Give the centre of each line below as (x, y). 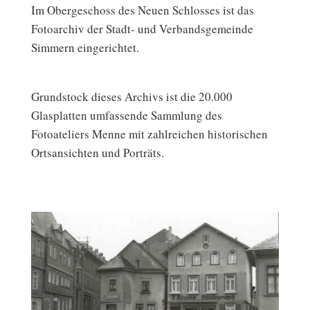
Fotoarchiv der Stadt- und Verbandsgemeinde (142, 29)
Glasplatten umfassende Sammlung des (127, 116)
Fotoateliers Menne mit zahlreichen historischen (149, 134)
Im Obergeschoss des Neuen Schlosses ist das (143, 10)
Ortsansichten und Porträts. (98, 153)
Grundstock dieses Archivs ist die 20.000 (132, 97)
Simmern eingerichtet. (85, 48)
